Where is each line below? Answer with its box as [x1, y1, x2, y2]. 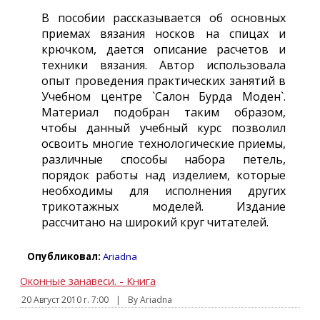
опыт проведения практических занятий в [41, 73, 286, 89]
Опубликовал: [27, 250, 101, 263]
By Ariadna [128, 294, 172, 306]
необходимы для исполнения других [41, 183, 286, 199]
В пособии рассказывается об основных [41, 10, 286, 26]
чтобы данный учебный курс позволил [41, 120, 286, 136]
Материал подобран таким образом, [41, 104, 286, 120]
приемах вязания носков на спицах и [41, 26, 286, 41]
